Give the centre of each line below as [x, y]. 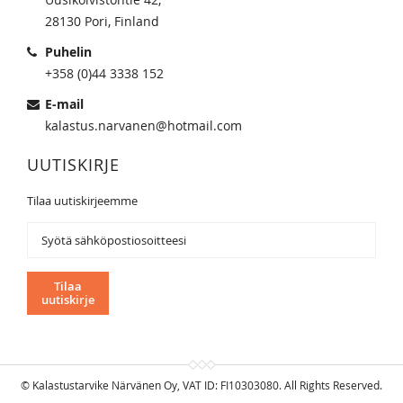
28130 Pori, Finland [102, 21]
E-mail [64, 103]
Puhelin [68, 51]
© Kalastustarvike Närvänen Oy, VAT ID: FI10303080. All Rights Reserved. [201, 385]
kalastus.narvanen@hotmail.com [143, 125]
